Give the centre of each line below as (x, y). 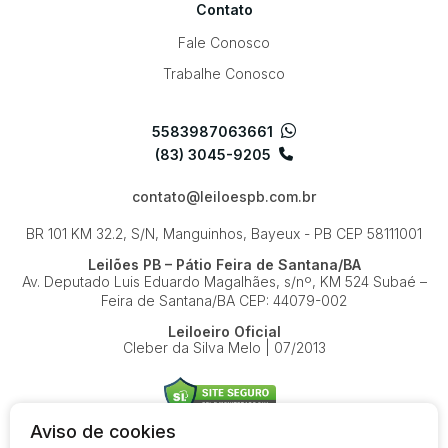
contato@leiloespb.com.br (224, 196)
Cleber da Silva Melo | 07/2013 (224, 347)
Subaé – (397, 281)
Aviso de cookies (103, 431)
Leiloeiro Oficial (224, 331)
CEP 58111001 (379, 233)
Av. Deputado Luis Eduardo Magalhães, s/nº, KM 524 (195, 281)
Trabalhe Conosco (224, 73)
